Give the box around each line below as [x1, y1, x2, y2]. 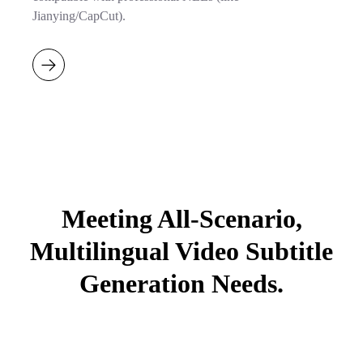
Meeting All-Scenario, [61, 203, 302, 233]
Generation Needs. [79, 268, 284, 298]
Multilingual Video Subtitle [30, 236, 333, 266]
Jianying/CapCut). [32, 8, 126, 23]
